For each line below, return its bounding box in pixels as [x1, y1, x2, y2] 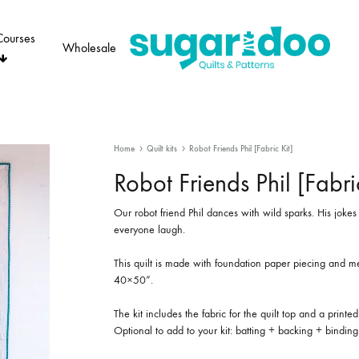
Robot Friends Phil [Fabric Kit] [188, 143, 292, 154]
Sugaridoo [129, 71, 186, 88]
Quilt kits [146, 143, 177, 154]
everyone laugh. [113, 223, 185, 236]
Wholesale [63, 40, 116, 55]
